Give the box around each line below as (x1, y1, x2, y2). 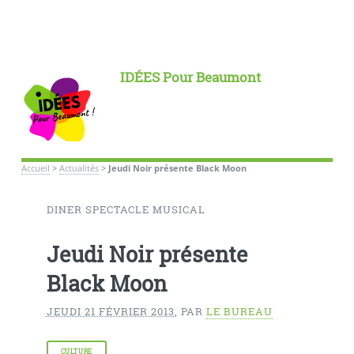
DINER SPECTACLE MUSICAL (46, 202, 205, 217)
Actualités (58, 162, 99, 174)
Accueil (21, 162, 50, 174)
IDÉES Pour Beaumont (119, 68, 261, 86)
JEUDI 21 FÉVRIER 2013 (46, 303, 175, 318)
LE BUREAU (205, 303, 273, 318)
